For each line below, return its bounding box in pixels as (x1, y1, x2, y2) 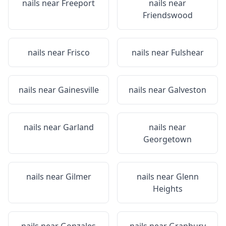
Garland (63, 122, 94, 133)
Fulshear (171, 47, 204, 58)
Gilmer (65, 171, 91, 182)
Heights (152, 183, 183, 194)
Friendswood (142, 10, 193, 21)
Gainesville (58, 84, 99, 95)
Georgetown (143, 134, 192, 145)
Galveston (168, 84, 206, 95)
